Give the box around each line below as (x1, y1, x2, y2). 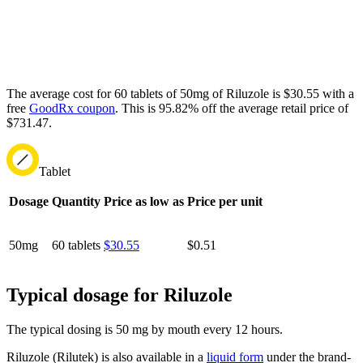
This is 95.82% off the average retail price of (118, 101, 348, 116)
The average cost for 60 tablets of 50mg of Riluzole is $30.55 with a (6, 87, 354, 101)
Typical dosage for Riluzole (6, 284, 233, 306)
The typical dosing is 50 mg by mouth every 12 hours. (6, 322, 283, 337)
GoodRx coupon (29, 101, 115, 116)
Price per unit (187, 194, 263, 209)
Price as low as (104, 194, 184, 209)
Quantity (52, 194, 100, 209)
